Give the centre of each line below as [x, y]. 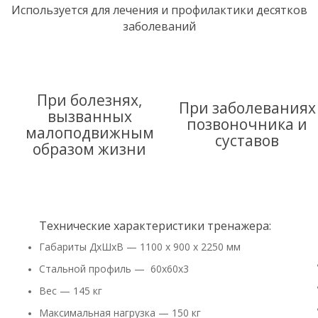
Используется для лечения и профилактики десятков [159, 10]
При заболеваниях [247, 108]
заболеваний [159, 26]
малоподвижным [89, 133]
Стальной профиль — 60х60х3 [114, 269]
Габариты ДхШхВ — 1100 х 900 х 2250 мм [140, 247]
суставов [247, 141]
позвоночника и [247, 124]
